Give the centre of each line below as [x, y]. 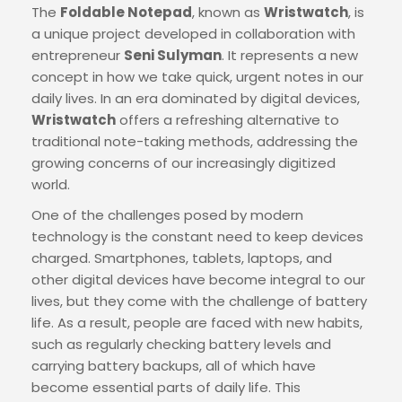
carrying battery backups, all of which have [174, 366]
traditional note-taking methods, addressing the [195, 141]
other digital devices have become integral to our [198, 280]
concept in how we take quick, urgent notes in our [197, 77]
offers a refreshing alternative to [227, 120]
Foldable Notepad [126, 12]
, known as [228, 12]
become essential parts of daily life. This [166, 387]
